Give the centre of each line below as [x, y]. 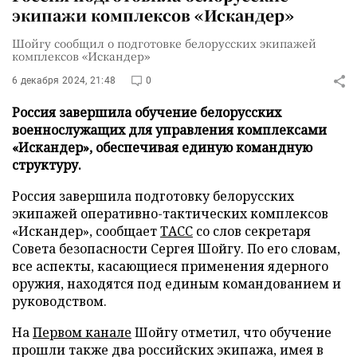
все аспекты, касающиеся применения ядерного [170, 266]
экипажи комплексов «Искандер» [153, 15]
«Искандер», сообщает [86, 231]
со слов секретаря [252, 231]
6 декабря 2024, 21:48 [64, 80]
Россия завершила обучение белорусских [147, 112]
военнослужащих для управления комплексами [169, 130]
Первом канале [82, 332]
